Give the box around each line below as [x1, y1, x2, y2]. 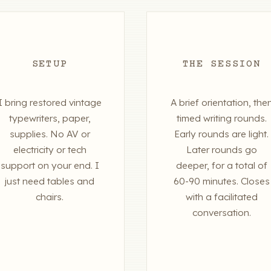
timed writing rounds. [176, 113, 267, 125]
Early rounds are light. [174, 128, 269, 140]
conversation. [192, 207, 251, 219]
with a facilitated [185, 191, 258, 203]
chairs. [36, 191, 64, 203]
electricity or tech [13, 144, 87, 156]
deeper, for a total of [175, 160, 267, 172]
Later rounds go [186, 144, 257, 156]
